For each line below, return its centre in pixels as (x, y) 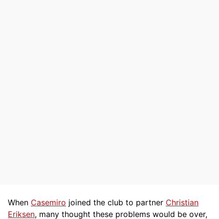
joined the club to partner (116, 202)
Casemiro (48, 202)
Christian (182, 202)
